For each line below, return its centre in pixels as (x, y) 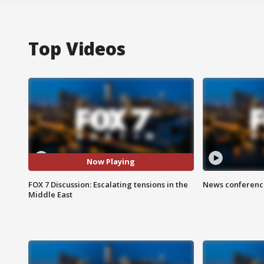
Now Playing (111, 162)
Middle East (50, 194)
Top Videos (77, 48)
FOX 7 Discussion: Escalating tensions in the (108, 184)
